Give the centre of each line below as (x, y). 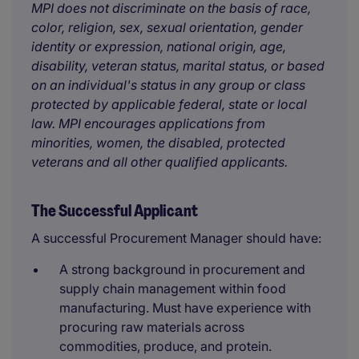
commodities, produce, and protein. (165, 346)
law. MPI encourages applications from (148, 123)
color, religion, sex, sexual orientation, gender (167, 27)
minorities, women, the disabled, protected (158, 143)
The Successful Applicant (115, 211)
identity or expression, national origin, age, (159, 46)
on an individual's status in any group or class (168, 85)
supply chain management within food (173, 288)
